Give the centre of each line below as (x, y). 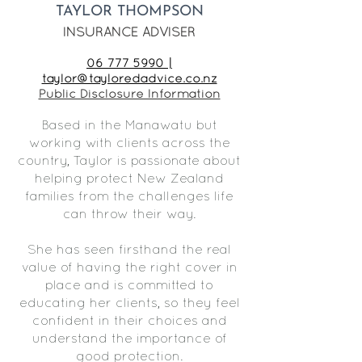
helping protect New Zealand (129, 179)
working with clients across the (129, 144)
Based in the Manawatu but (129, 126)
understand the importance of (129, 339)
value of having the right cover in (129, 268)
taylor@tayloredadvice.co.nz (129, 79)
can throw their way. (129, 215)
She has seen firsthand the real (129, 250)
